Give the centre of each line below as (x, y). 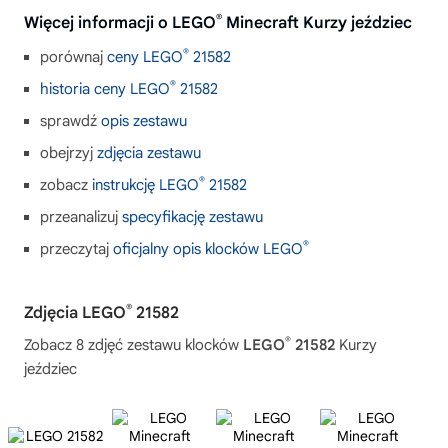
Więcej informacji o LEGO (120, 23)
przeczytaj (76, 249)
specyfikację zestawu (192, 217)
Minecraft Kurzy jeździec (317, 23)
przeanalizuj (81, 217)
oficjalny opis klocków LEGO (208, 249)
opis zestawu (144, 121)
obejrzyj (68, 153)
